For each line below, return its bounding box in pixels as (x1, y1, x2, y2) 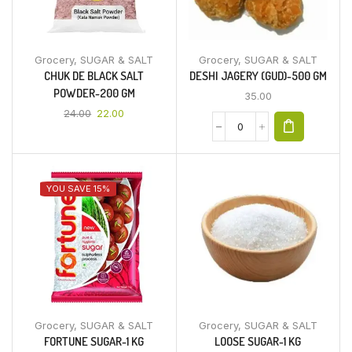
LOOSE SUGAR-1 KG (214, 333, 302, 349)
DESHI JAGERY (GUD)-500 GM (189, 68, 327, 83)
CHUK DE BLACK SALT (44, 68, 145, 83)
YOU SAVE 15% (46, 183, 110, 194)
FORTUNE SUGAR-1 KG (44, 333, 145, 349)
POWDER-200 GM (53, 86, 135, 101)
